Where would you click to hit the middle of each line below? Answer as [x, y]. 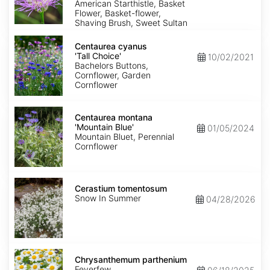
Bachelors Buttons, [111, 66]
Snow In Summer [108, 198]
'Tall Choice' [98, 56]
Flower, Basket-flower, [118, 13]
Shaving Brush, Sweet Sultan [131, 23]
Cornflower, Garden [113, 75]
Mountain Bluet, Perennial [124, 137]
